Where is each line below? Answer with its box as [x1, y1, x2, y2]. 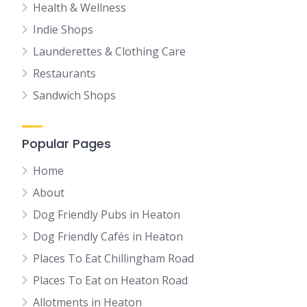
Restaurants [33, 66, 96, 82]
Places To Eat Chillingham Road [33, 251, 194, 267]
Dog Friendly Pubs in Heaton [33, 207, 180, 223]
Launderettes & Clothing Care [33, 44, 186, 60]
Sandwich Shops [33, 88, 116, 103]
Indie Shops [33, 22, 93, 38]
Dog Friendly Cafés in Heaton [33, 229, 183, 245]
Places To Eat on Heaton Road [33, 273, 188, 288]
